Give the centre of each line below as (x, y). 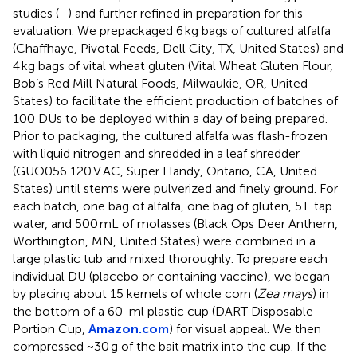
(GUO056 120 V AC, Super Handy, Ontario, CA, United (165, 171)
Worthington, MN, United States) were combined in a (164, 241)
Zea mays (285, 293)
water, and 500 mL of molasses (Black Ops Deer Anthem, (175, 223)
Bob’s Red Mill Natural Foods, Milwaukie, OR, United (160, 83)
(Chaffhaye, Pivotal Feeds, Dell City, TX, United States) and (178, 48)
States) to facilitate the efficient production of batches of (175, 100)
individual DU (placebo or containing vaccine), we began (171, 276)
